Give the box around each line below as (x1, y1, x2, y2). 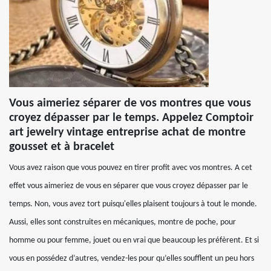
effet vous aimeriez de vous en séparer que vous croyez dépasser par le (9, 181, 248, 191)
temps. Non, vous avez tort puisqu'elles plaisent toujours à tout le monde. (9, 200, 257, 209)
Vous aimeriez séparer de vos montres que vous (9, 97, 251, 109)
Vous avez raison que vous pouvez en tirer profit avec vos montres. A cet (9, 163, 252, 172)
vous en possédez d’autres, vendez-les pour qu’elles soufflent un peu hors (9, 254, 254, 263)
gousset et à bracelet (9, 141, 114, 153)
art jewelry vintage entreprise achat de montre (9, 126, 246, 139)
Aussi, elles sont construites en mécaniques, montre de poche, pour (9, 218, 236, 227)
